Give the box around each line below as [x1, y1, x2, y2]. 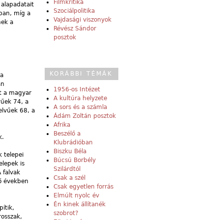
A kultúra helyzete [54, 95, 107, 102]
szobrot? [54, 210, 78, 217]
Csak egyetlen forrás [54, 183, 113, 191]
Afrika [54, 121, 70, 129]
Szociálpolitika [54, 7, 95, 15]
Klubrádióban [54, 139, 93, 146]
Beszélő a [54, 130, 81, 137]
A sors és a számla [54, 104, 107, 111]
